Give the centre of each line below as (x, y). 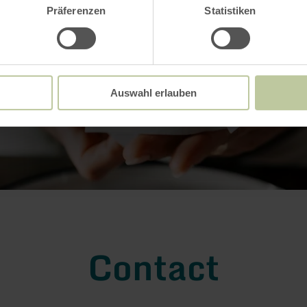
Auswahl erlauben (153, 93)
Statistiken (230, 11)
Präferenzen (76, 11)
